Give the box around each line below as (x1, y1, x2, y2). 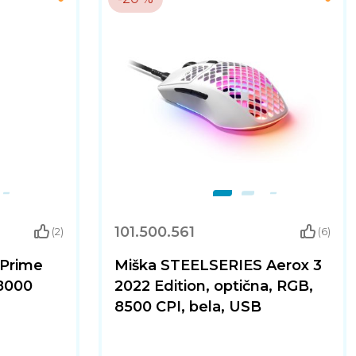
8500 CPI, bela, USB (114, 298, 261, 315)
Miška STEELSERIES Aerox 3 (114, 257, 322, 274)
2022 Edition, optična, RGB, (114, 277, 313, 295)
